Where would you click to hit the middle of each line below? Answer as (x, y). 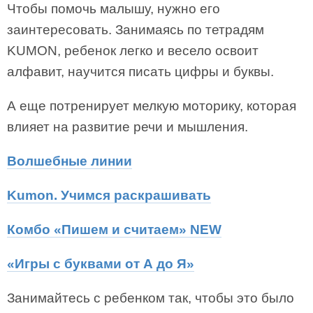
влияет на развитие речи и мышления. (128, 127)
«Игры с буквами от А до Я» (101, 264)
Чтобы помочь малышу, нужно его (114, 9)
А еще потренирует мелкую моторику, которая (152, 106)
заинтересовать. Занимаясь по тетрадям (136, 30)
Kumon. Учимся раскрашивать (109, 195)
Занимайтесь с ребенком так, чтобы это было (151, 298)
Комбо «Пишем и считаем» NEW (114, 230)
